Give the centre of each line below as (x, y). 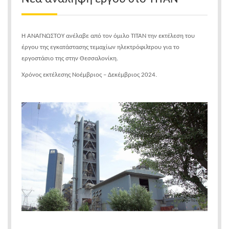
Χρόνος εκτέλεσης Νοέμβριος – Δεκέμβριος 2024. (89, 75)
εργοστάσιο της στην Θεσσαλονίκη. (70, 58)
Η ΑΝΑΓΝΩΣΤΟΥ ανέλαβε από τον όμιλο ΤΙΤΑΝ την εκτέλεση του (108, 36)
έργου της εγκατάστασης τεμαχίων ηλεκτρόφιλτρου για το (100, 47)
